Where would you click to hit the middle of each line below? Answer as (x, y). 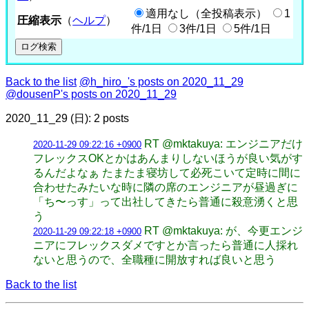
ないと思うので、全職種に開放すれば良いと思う (154, 259)
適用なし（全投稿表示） (207, 13)
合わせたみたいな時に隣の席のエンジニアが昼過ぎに (166, 187)
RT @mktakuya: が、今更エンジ (223, 230)
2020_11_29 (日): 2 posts (67, 118)
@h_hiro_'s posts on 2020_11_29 (161, 81)
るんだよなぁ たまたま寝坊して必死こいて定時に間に (167, 172)
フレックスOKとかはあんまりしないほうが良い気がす (168, 158)
